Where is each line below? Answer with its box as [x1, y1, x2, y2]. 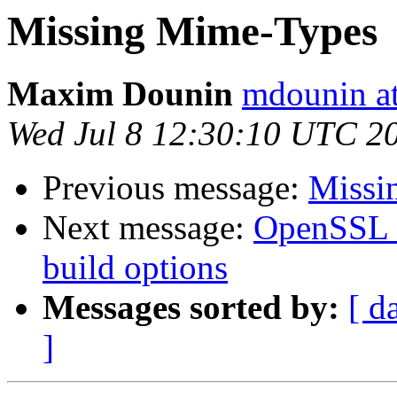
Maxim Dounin [7, 74, 233, 113]
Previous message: [43, 168, 308, 207]
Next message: [43, 208, 253, 247]
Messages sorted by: [43, 288, 339, 327]
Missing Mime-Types [7, 8, 378, 54]
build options [43, 248, 228, 287]
